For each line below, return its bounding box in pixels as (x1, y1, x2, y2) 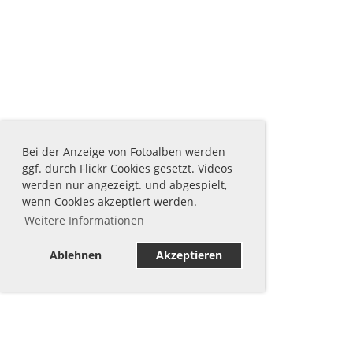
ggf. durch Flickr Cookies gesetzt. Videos (22, 160, 232, 176)
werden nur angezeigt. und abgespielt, (22, 176, 227, 192)
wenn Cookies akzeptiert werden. (22, 193, 197, 209)
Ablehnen (50, 247, 102, 263)
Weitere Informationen (24, 212, 144, 228)
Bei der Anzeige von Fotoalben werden (22, 143, 225, 159)
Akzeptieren (155, 247, 222, 263)
